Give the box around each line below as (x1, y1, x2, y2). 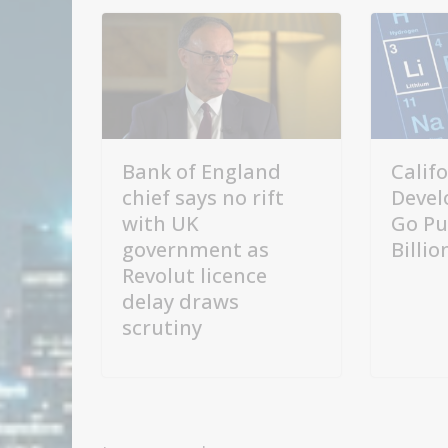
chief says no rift (122, 183, 284, 211)
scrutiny (122, 313, 202, 341)
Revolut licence (122, 261, 267, 289)
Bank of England (122, 157, 281, 185)
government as (122, 235, 269, 263)
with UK (122, 209, 199, 237)
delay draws (122, 287, 239, 315)
